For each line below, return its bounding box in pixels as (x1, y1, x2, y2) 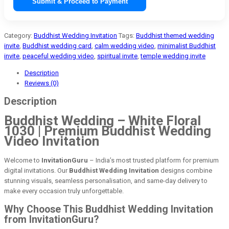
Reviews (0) (25, 79, 59, 87)
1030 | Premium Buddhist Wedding (4, 123, 211, 139)
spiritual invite (97, 52, 138, 60)
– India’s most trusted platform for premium (88, 156, 219, 164)
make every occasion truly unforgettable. (4, 187, 124, 195)
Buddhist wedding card (22, 41, 91, 50)
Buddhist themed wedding (136, 31, 214, 39)
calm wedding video (95, 41, 154, 50)
